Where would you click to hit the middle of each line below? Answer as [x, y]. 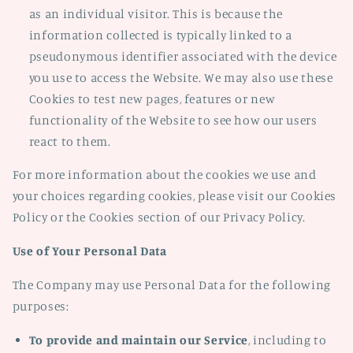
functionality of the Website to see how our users [173, 120]
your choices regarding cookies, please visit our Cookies [175, 196]
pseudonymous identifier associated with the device [183, 56]
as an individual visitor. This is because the [156, 13]
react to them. [70, 141]
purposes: [41, 306]
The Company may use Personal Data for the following [171, 284]
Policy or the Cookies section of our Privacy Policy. [159, 217]
